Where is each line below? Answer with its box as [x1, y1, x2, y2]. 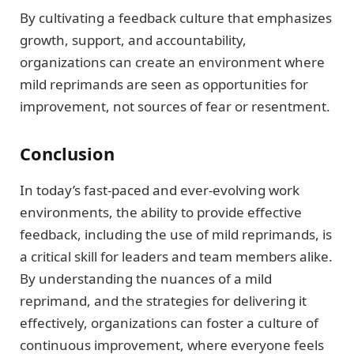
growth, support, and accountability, [20, 31, 247, 50]
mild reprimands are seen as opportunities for [20, 75, 308, 94]
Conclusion [20, 141, 115, 165]
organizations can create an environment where [20, 53, 325, 72]
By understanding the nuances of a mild [20, 269, 272, 288]
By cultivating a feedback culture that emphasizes [20, 9, 332, 28]
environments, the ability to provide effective [20, 202, 302, 221]
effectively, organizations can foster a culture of [20, 313, 318, 332]
